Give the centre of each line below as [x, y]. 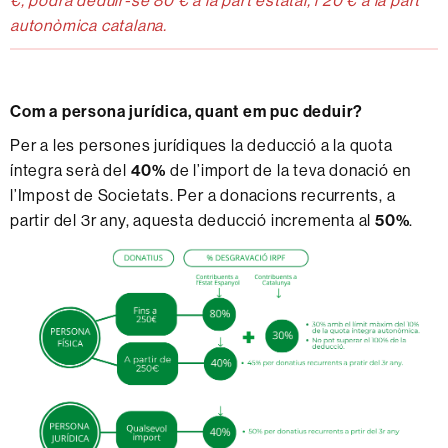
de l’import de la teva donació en [289, 169]
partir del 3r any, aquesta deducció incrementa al [192, 219]
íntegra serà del [70, 169]
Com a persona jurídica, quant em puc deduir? [187, 110]
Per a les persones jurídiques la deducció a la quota [201, 144]
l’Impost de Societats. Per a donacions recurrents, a [203, 194]
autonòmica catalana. [89, 24]
